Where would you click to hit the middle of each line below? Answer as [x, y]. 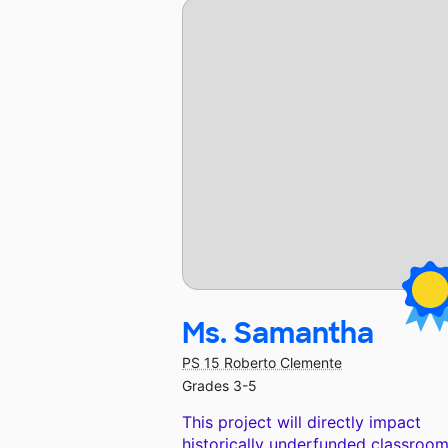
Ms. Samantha [278, 334]
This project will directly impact [301, 422]
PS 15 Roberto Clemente [262, 363]
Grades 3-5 [219, 386]
